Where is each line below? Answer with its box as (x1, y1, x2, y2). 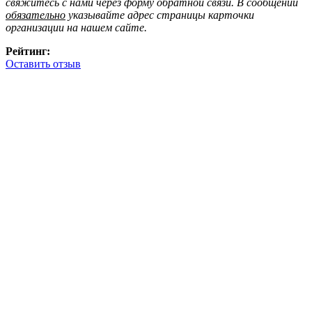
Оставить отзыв (6, 57, 81, 70)
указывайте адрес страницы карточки (65, 8, 254, 21)
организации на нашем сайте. (6, 21, 147, 33)
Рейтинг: (6, 45, 50, 57)
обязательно (6, 8, 65, 21)
